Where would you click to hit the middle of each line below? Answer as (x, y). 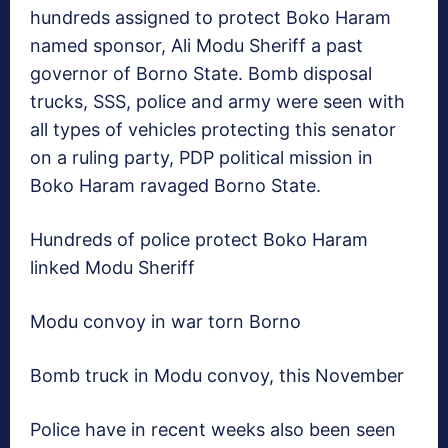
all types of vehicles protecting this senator (213, 130)
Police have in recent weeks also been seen (213, 430)
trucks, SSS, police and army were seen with (217, 102)
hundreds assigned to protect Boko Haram (210, 18)
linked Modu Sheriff (112, 268)
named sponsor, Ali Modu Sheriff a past (196, 46)
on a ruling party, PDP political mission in (201, 158)
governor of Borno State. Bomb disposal (201, 74)
